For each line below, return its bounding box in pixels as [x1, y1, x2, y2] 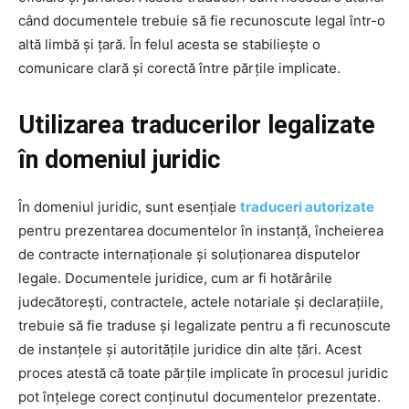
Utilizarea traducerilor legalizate [18, 110, 375, 141]
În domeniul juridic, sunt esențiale [18, 198, 240, 216]
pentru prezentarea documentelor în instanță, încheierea [18, 222, 383, 240]
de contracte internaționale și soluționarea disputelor [18, 246, 361, 264]
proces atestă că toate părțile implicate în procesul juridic [18, 364, 388, 383]
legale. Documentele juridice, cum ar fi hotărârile [18, 269, 332, 288]
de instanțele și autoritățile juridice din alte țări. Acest [18, 341, 362, 359]
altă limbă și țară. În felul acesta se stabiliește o [18, 36, 320, 54]
